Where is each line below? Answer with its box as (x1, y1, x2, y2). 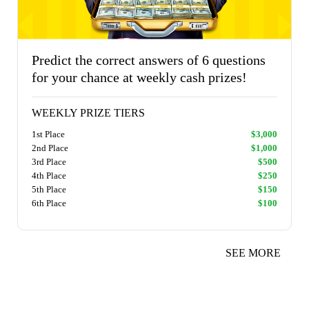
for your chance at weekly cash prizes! (32, 70, 247, 85)
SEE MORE (226, 247, 281, 259)
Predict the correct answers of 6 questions (32, 52, 266, 68)
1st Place (32, 129, 65, 139)
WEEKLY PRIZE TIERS (32, 107, 145, 119)
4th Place (32, 170, 66, 181)
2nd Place (32, 143, 68, 153)
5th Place (32, 184, 66, 195)
